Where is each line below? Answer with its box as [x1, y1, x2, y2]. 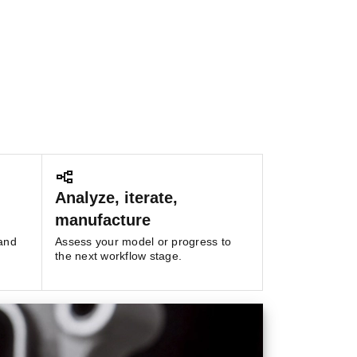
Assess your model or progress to [55, 235, 231, 248]
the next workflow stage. [55, 249, 182, 262]
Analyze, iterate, [55, 189, 178, 206]
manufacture [55, 211, 151, 229]
